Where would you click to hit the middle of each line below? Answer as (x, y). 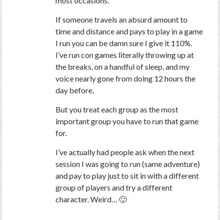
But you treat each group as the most (117, 110)
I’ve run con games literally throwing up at (125, 55)
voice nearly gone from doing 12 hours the (126, 79)
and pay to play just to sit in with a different (127, 176)
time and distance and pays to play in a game (129, 31)
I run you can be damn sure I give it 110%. (124, 43)
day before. (75, 90)
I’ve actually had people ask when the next (125, 152)
